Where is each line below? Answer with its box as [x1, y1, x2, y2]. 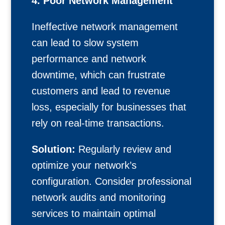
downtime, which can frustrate [31, 69, 165, 80]
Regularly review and [75, 144, 171, 155]
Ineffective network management [31, 21, 178, 32]
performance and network [31, 53, 146, 64]
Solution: [31, 144, 75, 155]
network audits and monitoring [31, 192, 166, 203]
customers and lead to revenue [31, 85, 170, 96]
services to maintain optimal [31, 208, 156, 219]
